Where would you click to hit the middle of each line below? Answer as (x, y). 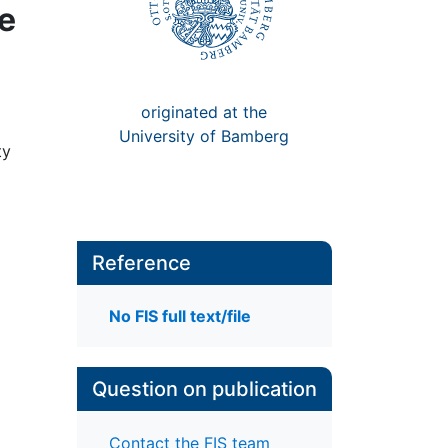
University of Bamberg (204, 135)
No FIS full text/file (179, 316)
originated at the (204, 111)
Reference (141, 263)
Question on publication (204, 389)
